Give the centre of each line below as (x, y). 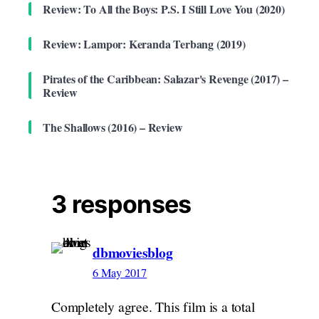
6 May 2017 (120, 272)
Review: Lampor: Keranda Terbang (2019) (144, 43)
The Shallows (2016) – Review (113, 127)
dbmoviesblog (133, 252)
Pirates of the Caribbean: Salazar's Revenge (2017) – (166, 78)
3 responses (121, 204)
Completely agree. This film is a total (153, 307)
